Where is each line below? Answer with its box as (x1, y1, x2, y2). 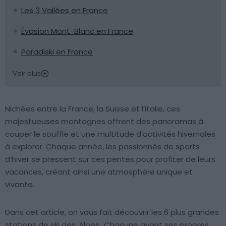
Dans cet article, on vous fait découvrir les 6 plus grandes (5, 207, 219, 217)
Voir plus (13, 69, 41, 78)
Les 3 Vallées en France (21, 5, 108, 16)
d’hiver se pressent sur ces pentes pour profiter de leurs (5, 154, 215, 164)
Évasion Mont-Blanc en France (21, 26, 133, 36)
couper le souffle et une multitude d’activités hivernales (5, 129, 215, 139)
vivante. (5, 179, 34, 190)
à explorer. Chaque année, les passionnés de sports (5, 141, 200, 152)
